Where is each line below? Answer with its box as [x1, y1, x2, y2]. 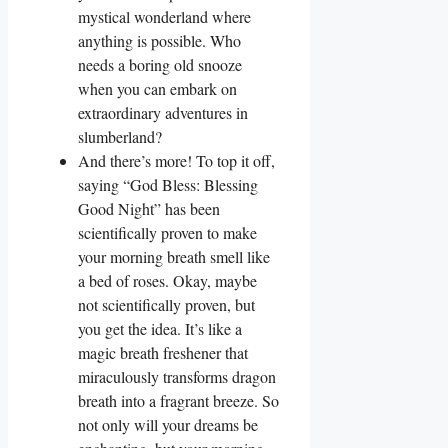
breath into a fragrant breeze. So [78, 389, 279, 411]
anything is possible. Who [78, 29, 241, 51]
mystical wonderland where [78, 5, 251, 27]
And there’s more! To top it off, [78, 149, 275, 171]
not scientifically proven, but [78, 293, 255, 315]
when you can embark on [78, 77, 237, 99]
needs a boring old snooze [78, 53, 242, 75]
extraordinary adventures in [78, 101, 248, 123]
